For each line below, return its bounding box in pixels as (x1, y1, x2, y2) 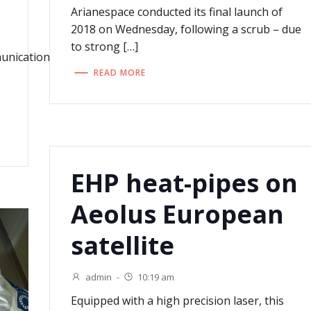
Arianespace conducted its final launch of (70, 4, 283, 20)
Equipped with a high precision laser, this (70, 293, 284, 309)
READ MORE (93, 66, 146, 78)
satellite (70, 228, 174, 263)
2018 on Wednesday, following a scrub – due (70, 22, 301, 37)
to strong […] (70, 39, 138, 55)
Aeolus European (70, 197, 284, 232)
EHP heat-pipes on (70, 166, 298, 201)
